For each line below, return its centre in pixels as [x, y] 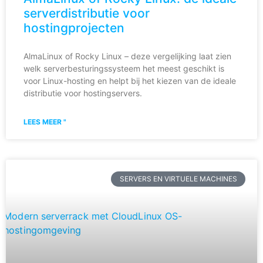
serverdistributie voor [87, 13]
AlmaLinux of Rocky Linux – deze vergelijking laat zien [127, 56]
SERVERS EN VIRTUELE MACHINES [178, 178]
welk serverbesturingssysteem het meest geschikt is [124, 68]
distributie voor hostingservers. [83, 93]
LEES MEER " [45, 122]
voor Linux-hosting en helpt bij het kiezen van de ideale [130, 80]
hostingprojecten [74, 28]
